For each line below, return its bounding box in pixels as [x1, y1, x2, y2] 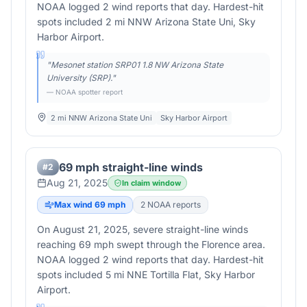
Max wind [54, 199, 95, 210]
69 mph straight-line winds [59, 160, 203, 174]
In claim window [122, 178, 181, 188]
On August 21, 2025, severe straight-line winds [37, 223, 248, 235]
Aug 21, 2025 [47, 177, 108, 188]
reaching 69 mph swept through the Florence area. [37, 238, 265, 250]
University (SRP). [47, 73, 112, 83]
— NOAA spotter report [47, 88, 123, 96]
